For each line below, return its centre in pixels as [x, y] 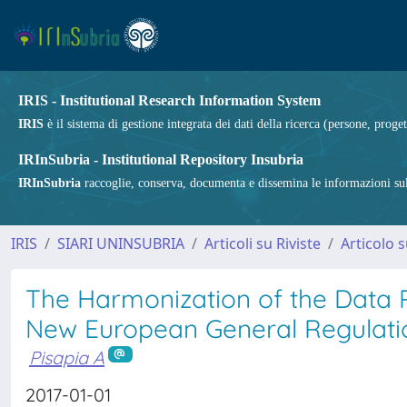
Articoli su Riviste [263, 243]
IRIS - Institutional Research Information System [169, 100]
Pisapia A [67, 357]
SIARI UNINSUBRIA [121, 243]
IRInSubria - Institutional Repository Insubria [161, 159]
